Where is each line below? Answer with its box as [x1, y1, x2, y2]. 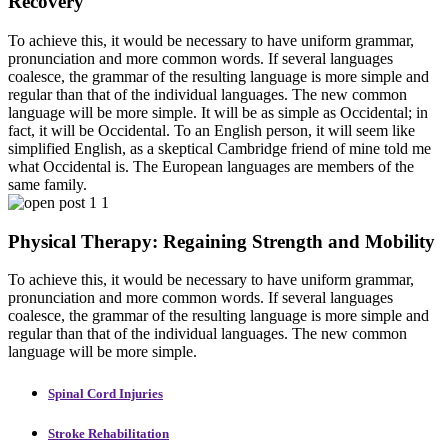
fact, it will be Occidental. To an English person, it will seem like [8, 121, 415, 139]
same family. [8, 175, 87, 193]
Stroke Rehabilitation [48, 425, 169, 441]
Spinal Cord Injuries [48, 385, 163, 401]
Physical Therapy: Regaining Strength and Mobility [8, 230, 435, 252]
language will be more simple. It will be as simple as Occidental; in [8, 103, 428, 121]
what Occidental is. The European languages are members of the [8, 157, 414, 175]
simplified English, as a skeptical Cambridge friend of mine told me [8, 139, 431, 157]
